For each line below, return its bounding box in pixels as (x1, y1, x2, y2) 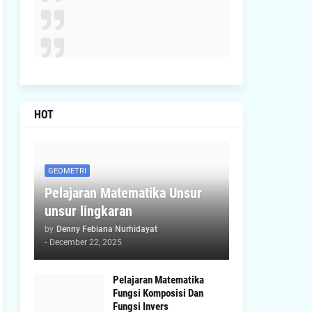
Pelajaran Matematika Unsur (44, 185, 202, 201)
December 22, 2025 (49, 237, 122, 247)
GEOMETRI (47, 166, 86, 175)
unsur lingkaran (44, 203, 132, 219)
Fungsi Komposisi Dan (112, 287, 203, 299)
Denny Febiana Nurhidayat (56, 224, 157, 234)
